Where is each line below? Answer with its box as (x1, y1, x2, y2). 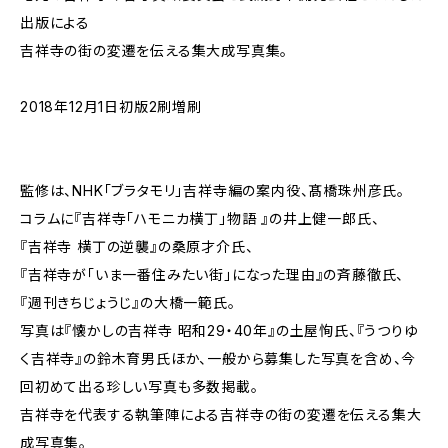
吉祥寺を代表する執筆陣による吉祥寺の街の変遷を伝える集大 (20, 406, 422, 423)
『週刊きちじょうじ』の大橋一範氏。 (20, 294, 236, 311)
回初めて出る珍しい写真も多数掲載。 (20, 378, 259, 395)
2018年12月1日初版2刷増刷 (20, 98, 202, 115)
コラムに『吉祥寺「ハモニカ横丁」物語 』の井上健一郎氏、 (20, 210, 380, 227)
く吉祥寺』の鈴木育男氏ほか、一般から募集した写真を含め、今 (20, 350, 417, 367)
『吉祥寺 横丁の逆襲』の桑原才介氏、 (20, 238, 254, 255)
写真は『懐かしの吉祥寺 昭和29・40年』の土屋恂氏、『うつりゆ (20, 322, 418, 339)
